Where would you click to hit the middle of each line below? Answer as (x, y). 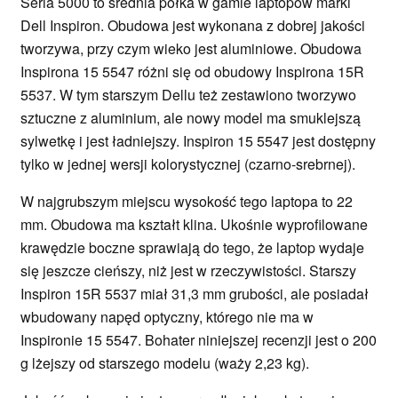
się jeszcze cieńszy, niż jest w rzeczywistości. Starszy (188, 270)
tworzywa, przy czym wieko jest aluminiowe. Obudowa (191, 48)
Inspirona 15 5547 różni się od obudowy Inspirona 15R (192, 71)
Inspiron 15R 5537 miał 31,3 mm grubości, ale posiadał (195, 293)
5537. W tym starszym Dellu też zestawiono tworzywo (188, 94)
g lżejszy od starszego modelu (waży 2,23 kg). (167, 362)
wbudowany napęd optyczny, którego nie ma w (167, 316)
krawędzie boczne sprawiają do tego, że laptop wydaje (192, 247)
